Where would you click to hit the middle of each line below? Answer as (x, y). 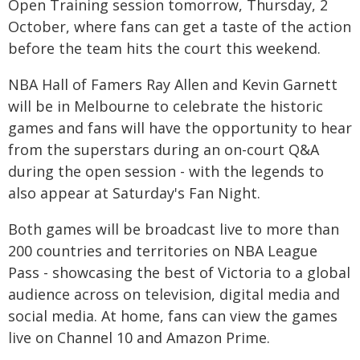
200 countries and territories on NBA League (163, 251)
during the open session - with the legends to (166, 171)
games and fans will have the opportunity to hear (180, 128)
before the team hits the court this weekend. (164, 48)
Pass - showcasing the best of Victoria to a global (179, 272)
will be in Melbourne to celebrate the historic (166, 106)
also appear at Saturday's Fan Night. (134, 193)
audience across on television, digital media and (174, 294)
